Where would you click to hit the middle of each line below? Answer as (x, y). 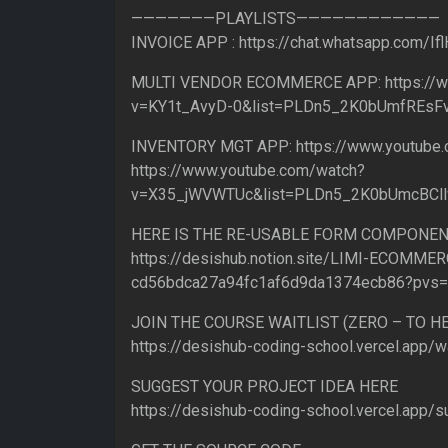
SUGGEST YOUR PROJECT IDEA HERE (264, 386)
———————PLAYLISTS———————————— (285, 18)
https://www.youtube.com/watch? (248, 170)
